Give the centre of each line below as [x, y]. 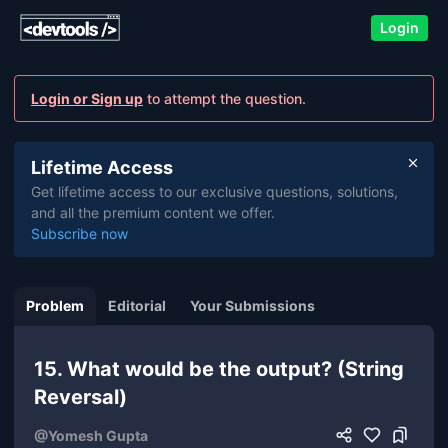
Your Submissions [252, 305]
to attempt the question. [226, 98]
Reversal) [80, 397]
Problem [55, 305]
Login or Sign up [87, 98]
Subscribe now [79, 233]
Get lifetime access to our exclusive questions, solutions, [214, 191]
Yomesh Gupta [98, 435]
